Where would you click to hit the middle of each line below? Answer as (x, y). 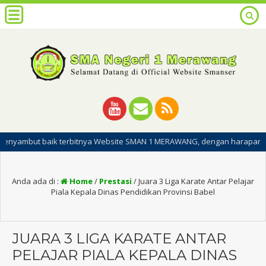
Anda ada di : (36, 181)
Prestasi (115, 181)
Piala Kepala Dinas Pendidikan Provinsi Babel (133, 191)
